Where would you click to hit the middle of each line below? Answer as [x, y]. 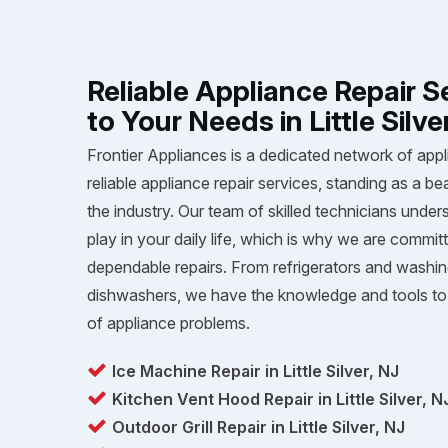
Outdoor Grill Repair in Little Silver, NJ [258, 427]
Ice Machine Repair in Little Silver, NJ [255, 371]
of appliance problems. [168, 323]
